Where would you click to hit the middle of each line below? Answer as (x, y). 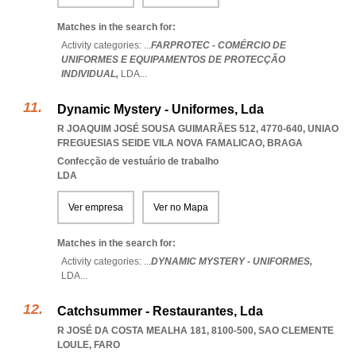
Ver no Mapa (181, 207)
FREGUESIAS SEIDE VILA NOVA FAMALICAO (160, 143)
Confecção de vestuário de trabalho (138, 161)
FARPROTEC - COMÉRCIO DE (219, 45)
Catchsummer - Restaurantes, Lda (160, 311)
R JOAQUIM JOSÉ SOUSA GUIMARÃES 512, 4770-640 (180, 129)
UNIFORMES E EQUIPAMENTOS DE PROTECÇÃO (173, 60)
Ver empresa (96, 207)
